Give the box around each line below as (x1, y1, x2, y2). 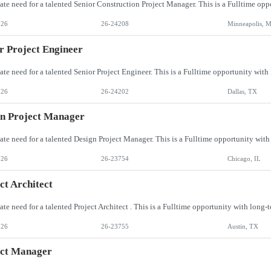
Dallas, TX (227, 87, 257, 95)
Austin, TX (227, 222, 258, 230)
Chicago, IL (227, 155, 261, 163)
